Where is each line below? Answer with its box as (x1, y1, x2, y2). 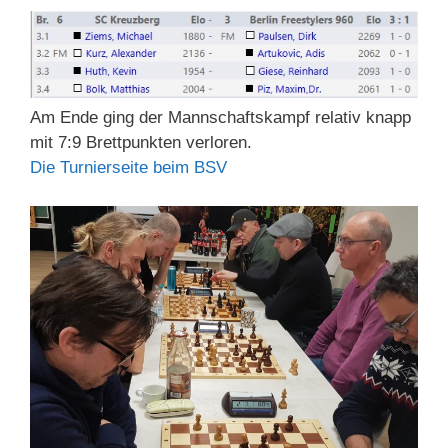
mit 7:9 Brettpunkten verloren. (30, 133, 252, 153)
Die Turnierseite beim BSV (30, 158, 227, 178)
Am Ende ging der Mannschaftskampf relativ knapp (30, 108, 411, 128)
